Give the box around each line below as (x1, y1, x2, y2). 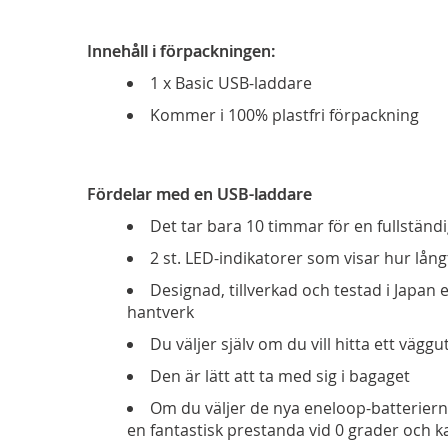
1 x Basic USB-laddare (150, 72, 312, 94)
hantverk (127, 301, 194, 323)
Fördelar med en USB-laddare (87, 183, 312, 205)
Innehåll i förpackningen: (87, 40, 275, 62)
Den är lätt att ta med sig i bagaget (150, 365, 410, 387)
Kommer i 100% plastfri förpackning (150, 104, 419, 126)
